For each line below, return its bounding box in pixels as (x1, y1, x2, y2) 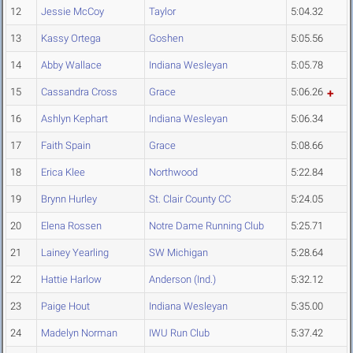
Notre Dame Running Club (149, 220, 264, 232)
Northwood (149, 166, 198, 179)
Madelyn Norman (41, 327, 117, 340)
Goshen (149, 32, 184, 45)
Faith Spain (41, 139, 91, 152)
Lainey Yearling (41, 247, 109, 259)
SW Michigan (149, 247, 208, 259)
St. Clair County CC (149, 193, 231, 206)
